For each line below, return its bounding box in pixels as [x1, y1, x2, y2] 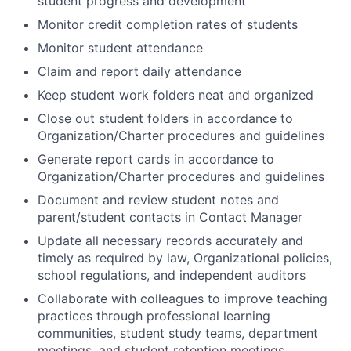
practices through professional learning [38, 307, 270, 324]
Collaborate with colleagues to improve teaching [38, 290, 327, 306]
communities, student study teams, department [38, 324, 318, 341]
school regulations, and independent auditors [38, 266, 306, 283]
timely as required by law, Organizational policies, [38, 249, 332, 266]
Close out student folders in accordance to [38, 110, 293, 126]
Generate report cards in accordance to [38, 150, 274, 167]
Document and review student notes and [38, 191, 279, 208]
